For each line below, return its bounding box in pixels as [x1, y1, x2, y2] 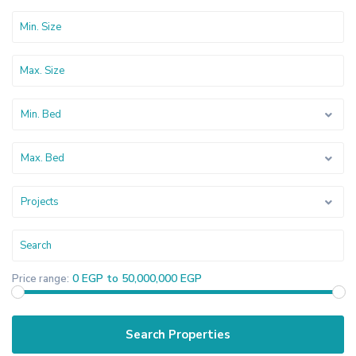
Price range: [12, 272, 69, 286]
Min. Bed [21, 107, 61, 122]
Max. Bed [21, 151, 64, 165]
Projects [21, 195, 59, 209]
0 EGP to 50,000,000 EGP [72, 271, 202, 286]
